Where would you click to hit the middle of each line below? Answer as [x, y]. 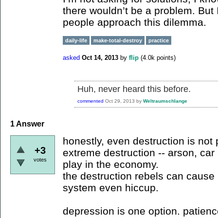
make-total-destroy [118, 40]
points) [165, 57]
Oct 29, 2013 [120, 101]
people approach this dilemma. [135, 22]
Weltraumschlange [165, 101]
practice [159, 40]
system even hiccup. [111, 187]
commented [91, 101]
